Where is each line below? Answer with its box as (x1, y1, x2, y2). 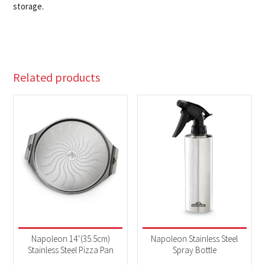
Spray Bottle (172, 244, 216, 256)
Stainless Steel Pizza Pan (27, 244, 114, 256)
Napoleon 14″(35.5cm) (31, 233, 110, 245)
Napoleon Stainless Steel (151, 233, 238, 245)
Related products (13, 69, 101, 85)
